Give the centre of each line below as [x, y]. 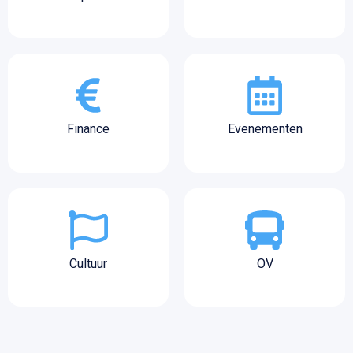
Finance [88, 129]
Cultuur [88, 263]
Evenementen [265, 129]
